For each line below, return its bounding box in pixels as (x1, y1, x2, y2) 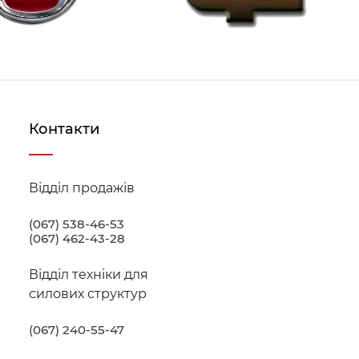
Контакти (28, 119, 99, 138)
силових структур (28, 285, 147, 301)
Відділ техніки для (28, 266, 148, 282)
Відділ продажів (28, 179, 135, 196)
